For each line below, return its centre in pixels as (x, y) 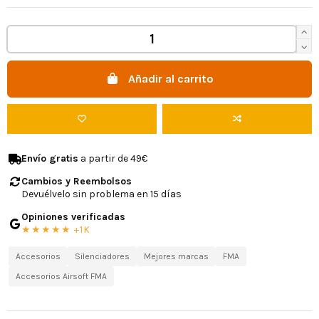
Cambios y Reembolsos (77, 181)
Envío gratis (50, 158)
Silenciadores (102, 256)
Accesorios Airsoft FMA (61, 276)
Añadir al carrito (171, 79)
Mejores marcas (176, 256)
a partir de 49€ (113, 158)
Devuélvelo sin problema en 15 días (101, 194)
